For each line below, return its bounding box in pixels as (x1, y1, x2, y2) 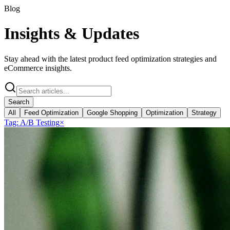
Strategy (191, 108, 217, 117)
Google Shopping (87, 108, 138, 117)
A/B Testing (20, 118, 60, 127)
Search (8, 98, 29, 106)
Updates (82, 24, 139, 43)
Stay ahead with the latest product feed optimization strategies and (4, 54, 217, 63)
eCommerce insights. (4, 63, 72, 72)
